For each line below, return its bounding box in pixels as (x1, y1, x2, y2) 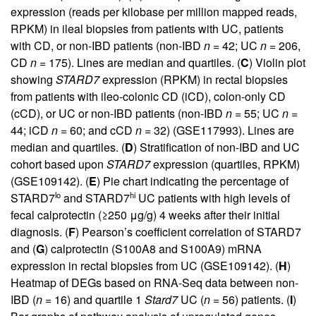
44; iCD (11, 122, 51, 139)
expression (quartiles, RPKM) (150, 156, 300, 173)
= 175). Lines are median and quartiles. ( (37, 54, 241, 71)
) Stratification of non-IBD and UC (133, 139, 300, 156)
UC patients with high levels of (135, 190, 290, 207)
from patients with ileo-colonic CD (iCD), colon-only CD (11, 88, 286, 105)
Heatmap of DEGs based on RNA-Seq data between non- (11, 274, 298, 291)
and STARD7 (61, 190, 130, 207)
